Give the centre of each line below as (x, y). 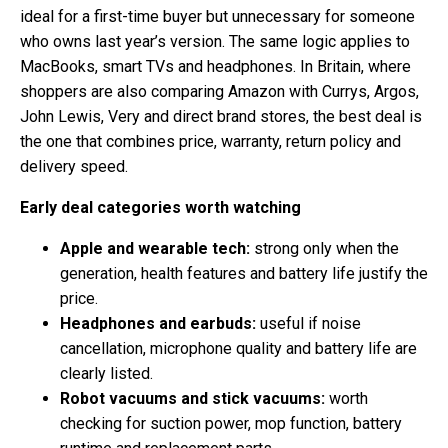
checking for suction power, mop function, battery (231, 423)
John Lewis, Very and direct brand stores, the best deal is (221, 116)
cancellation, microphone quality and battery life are (238, 348)
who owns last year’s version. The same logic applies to (215, 41)
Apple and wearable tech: (155, 248)
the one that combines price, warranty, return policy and (210, 141)
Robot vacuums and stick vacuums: (192, 398)
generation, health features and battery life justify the (244, 273)
